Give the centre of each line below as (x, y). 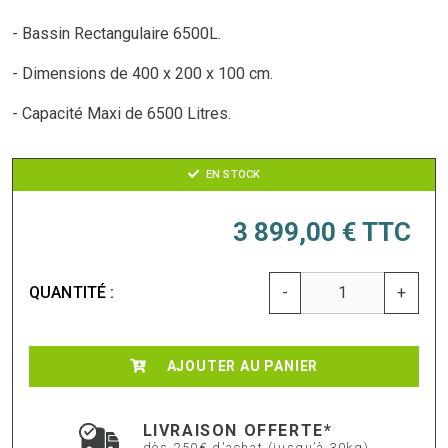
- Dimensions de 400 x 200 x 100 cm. (142, 73)
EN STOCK (231, 174)
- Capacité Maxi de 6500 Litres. (121, 113)
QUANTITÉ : (72, 292)
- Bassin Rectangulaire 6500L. (116, 33)
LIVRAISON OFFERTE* (237, 430)
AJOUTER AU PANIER (242, 365)
